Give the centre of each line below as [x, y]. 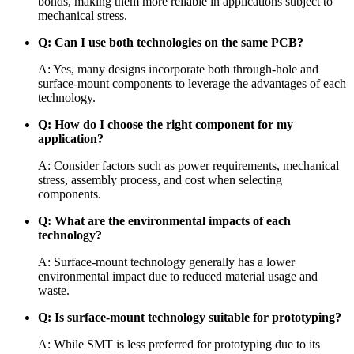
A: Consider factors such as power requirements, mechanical [188, 166]
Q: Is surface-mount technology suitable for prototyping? [190, 318]
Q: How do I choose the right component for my [166, 125]
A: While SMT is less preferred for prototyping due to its [179, 345]
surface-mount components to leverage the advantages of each [192, 84]
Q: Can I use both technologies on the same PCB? [171, 43]
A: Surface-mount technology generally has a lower [166, 262]
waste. [54, 291]
